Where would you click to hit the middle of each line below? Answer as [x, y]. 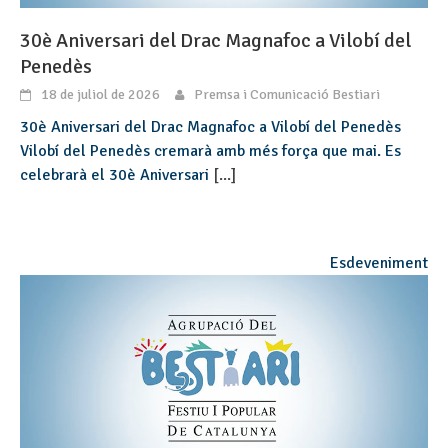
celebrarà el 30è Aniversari [116, 174]
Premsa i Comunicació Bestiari [287, 94]
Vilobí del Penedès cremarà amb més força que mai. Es [210, 150]
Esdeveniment [379, 262]
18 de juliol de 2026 [100, 94]
